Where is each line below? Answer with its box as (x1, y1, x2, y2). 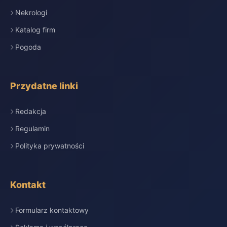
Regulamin (15, 124, 50, 133)
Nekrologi (15, 8, 47, 17)
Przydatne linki (10, 81, 78, 91)
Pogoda (15, 43, 41, 51)
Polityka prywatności (15, 141, 84, 150)
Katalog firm (15, 25, 55, 34)
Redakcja (15, 107, 46, 116)
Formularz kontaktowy (15, 206, 89, 214)
